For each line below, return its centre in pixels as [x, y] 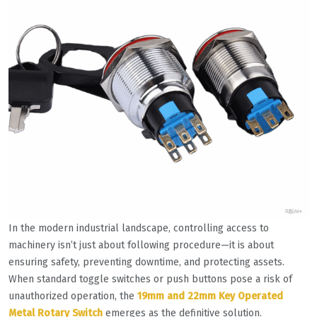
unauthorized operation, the [73, 296]
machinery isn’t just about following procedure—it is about [141, 246]
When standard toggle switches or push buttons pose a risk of [150, 279]
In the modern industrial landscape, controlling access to [139, 229]
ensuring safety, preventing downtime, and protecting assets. [146, 263]
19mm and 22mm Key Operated [210, 296]
